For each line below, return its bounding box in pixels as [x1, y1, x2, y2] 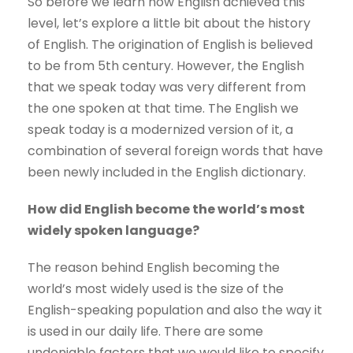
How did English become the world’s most [28, 200, 305, 219]
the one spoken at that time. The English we [28, 99, 299, 118]
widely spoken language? [28, 221, 199, 240]
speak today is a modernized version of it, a [28, 121, 293, 139]
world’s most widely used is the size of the [28, 280, 284, 299]
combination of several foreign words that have [28, 142, 323, 161]
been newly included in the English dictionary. [28, 163, 306, 182]
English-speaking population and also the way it [28, 301, 322, 320]
